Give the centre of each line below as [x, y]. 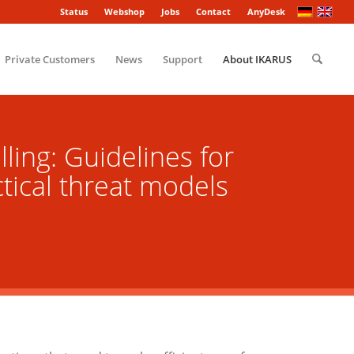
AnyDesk [267, 11]
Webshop [125, 11]
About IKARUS [257, 59]
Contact [214, 11]
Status [74, 11]
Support [182, 59]
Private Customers [49, 59]
